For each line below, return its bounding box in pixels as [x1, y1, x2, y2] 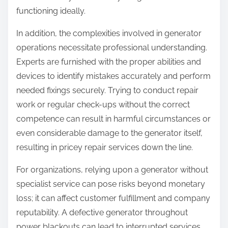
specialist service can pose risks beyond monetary [16, 179, 205, 189]
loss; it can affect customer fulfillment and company [16, 193, 210, 204]
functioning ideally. [16, 6, 85, 16]
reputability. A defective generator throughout [16, 208, 188, 218]
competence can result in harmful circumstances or [16, 114, 211, 124]
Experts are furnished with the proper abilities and [16, 57, 201, 67]
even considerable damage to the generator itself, [16, 128, 203, 138]
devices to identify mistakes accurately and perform [16, 71, 211, 81]
